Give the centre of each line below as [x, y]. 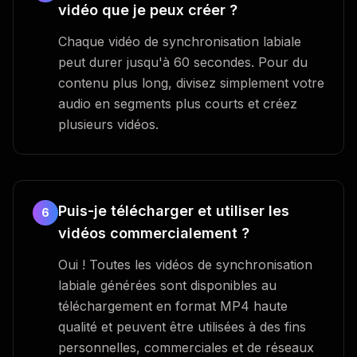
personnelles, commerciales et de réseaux [186, 347]
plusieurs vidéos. [108, 124]
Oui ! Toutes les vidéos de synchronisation [185, 264]
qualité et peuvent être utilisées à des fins [182, 326]
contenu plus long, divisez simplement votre [191, 82]
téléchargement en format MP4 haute [173, 306]
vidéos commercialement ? [154, 233]
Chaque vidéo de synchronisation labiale [180, 41]
